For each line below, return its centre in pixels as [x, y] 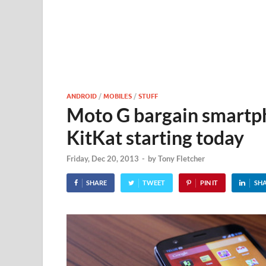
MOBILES [118, 96]
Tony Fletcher [181, 159]
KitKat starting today [155, 137]
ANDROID [82, 96]
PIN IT [209, 183]
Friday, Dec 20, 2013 [103, 159]
